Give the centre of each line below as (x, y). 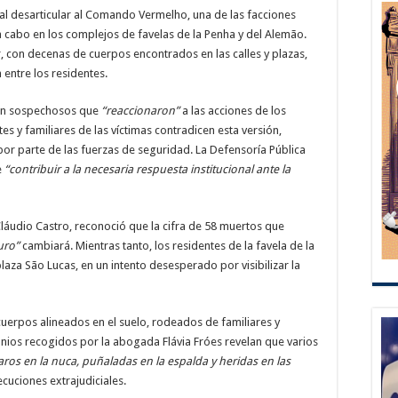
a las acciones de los (233, 111)
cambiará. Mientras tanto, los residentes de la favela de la (167, 246)
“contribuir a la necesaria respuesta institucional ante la (147, 169)
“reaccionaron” (139, 111)
